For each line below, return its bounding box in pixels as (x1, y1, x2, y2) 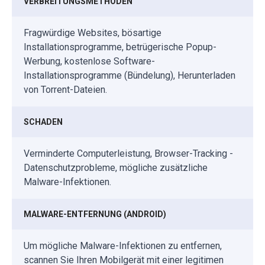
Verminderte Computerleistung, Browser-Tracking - (24, 147, 233, 159)
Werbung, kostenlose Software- (24, 55, 155, 67)
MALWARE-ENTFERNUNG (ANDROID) (24, 209, 166, 219)
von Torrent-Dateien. (24, 83, 107, 95)
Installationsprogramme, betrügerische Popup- (24, 41, 216, 53)
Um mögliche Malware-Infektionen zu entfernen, (24, 240, 222, 251)
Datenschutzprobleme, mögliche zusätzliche (24, 161, 208, 173)
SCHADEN (24, 117, 63, 127)
